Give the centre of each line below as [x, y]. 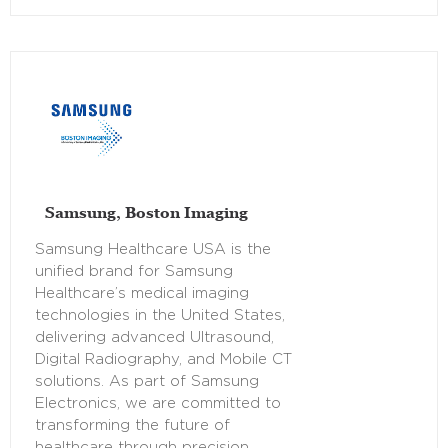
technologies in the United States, [160, 315]
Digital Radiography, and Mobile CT [163, 359]
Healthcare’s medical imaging [142, 293]
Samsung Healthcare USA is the [153, 249]
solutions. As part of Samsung [147, 381]
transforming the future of [132, 425]
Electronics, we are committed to [158, 403]
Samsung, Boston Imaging [146, 211]
